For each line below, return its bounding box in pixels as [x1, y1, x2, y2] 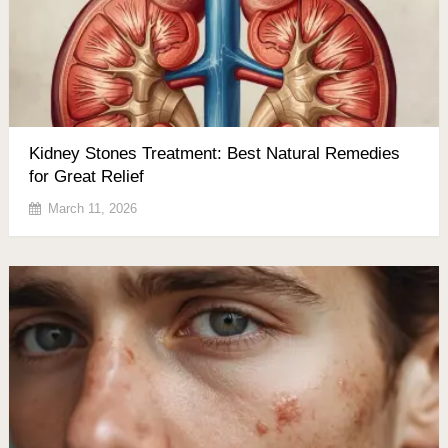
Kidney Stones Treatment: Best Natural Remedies [28, 143, 400, 163]
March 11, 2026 [47, 200, 137, 216]
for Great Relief [28, 166, 144, 186]
